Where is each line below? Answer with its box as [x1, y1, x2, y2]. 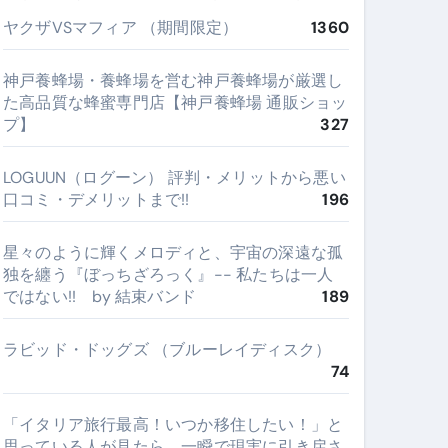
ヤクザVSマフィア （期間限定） [3, 17, 239, 38]
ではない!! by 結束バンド [3, 286, 196, 307]
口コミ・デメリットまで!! [3, 189, 190, 210]
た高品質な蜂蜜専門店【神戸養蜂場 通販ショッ [3, 92, 348, 113]
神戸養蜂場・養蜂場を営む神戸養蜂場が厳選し [3, 70, 344, 91]
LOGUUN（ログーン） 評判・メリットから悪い [3, 167, 346, 188]
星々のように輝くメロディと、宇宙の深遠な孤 [3, 242, 344, 263]
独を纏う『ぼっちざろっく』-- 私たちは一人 [3, 264, 334, 285]
